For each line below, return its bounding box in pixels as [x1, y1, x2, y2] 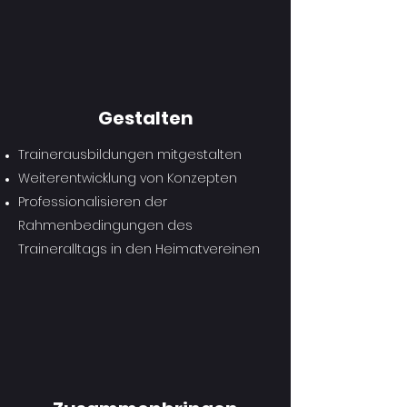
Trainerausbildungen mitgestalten [18, 145, 242, 164]
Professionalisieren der [18, 193, 167, 211]
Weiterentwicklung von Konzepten [18, 169, 237, 187]
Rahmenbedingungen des [18, 216, 193, 234]
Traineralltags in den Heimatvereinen [18, 240, 260, 258]
